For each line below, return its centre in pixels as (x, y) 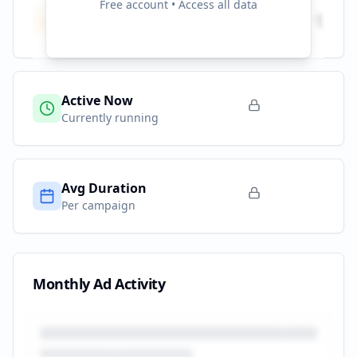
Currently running (110, 118)
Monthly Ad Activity (99, 284)
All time (82, 30)
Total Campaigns (115, 13)
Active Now (97, 100)
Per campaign (98, 205)
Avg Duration (104, 188)
